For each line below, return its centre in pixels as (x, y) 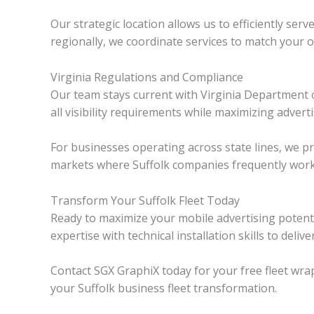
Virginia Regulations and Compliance (147, 77)
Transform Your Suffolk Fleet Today (145, 200)
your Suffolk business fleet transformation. (164, 288)
